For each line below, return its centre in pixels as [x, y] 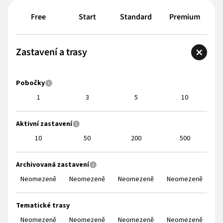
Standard [136, 17]
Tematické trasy [43, 205]
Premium [185, 17]
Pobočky [30, 83]
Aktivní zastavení [44, 124]
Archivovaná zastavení [53, 165]
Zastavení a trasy [52, 52]
